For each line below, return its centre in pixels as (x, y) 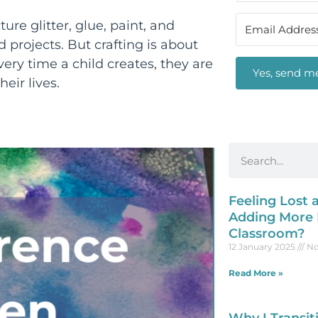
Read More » (256, 273)
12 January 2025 (263, 247)
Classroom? (266, 234)
